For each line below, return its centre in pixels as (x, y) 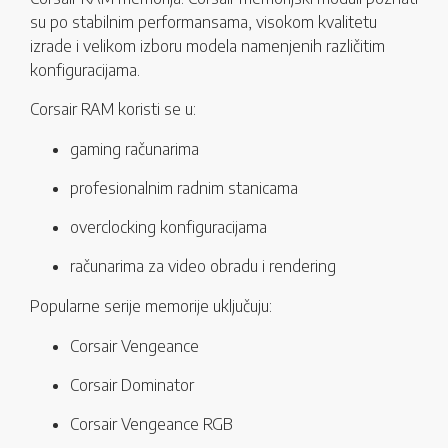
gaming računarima (134, 149)
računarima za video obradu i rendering (203, 266)
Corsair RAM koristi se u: (113, 109)
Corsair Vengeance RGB (151, 424)
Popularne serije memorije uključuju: (151, 306)
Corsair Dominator (132, 385)
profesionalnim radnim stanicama (184, 188)
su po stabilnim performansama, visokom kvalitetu (203, 22)
